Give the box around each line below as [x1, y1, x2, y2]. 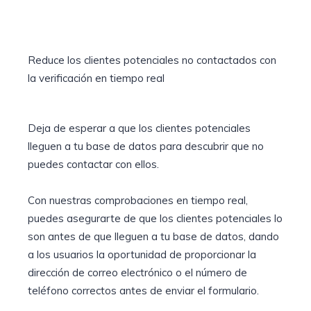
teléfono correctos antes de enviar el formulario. [28, 284, 259, 298]
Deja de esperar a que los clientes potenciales [28, 121, 251, 135]
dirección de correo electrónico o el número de [28, 266, 247, 280]
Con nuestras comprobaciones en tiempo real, [28, 194, 248, 208]
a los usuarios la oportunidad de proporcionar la [28, 248, 256, 262]
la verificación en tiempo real [28, 72, 165, 85]
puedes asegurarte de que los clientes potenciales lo [28, 212, 283, 226]
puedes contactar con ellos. [28, 158, 159, 171]
